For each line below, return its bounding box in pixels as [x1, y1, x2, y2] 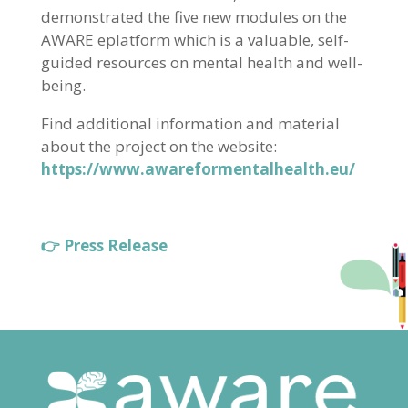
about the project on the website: [40, 136, 277, 158]
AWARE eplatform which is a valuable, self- [40, 29, 349, 51]
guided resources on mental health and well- [40, 52, 362, 74]
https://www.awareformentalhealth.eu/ [40, 158, 355, 180]
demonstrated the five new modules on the [40, 6, 347, 28]
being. [40, 75, 86, 97]
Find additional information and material [40, 113, 340, 135]
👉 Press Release [40, 235, 168, 257]
